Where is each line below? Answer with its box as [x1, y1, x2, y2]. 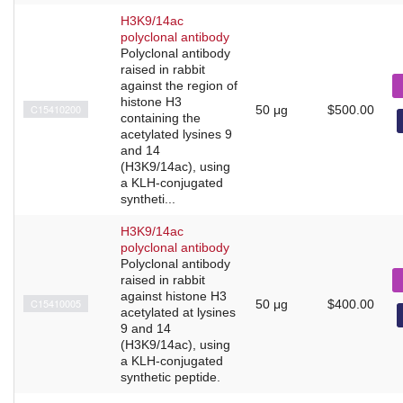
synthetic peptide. [121, 369, 220, 384]
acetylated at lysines [121, 304, 236, 319]
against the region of [121, 77, 237, 93]
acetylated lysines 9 [121, 126, 232, 141]
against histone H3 [121, 288, 227, 303]
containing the [121, 110, 201, 125]
